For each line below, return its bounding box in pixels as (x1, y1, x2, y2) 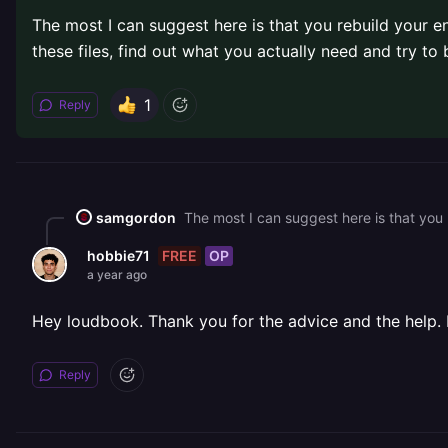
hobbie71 (87, 247, 150, 264)
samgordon (96, 208, 176, 226)
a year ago (87, 267, 147, 282)
